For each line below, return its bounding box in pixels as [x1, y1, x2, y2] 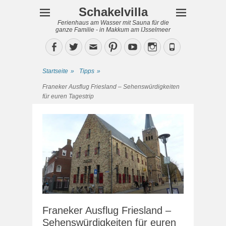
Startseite [42, 68, 68, 75]
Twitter [78, 41, 108, 51]
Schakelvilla [78, 5, 148, 19]
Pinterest [118, 41, 154, 51]
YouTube [137, 41, 174, 51]
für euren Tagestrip [42, 93, 94, 100]
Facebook [59, 41, 98, 51]
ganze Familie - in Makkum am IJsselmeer [55, 26, 171, 33]
